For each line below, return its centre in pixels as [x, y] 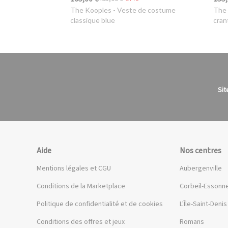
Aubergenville [201, 168]
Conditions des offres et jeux [81, 222]
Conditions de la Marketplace [81, 186]
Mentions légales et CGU [74, 168]
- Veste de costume [143, 10]
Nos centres [201, 150]
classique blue [92, 20]
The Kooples [91, 10]
